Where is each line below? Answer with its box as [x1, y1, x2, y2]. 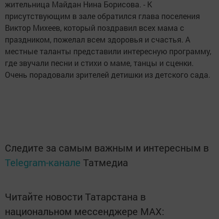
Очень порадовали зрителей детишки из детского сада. [5, 69, 210, 80]
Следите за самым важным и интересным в [5, 141, 209, 154]
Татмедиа [83, 156, 128, 169]
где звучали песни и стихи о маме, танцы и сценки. [5, 58, 194, 68]
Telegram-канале [5, 156, 81, 169]
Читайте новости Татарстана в [5, 190, 146, 203]
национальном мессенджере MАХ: [5, 205, 164, 218]
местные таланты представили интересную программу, [5, 46, 211, 57]
